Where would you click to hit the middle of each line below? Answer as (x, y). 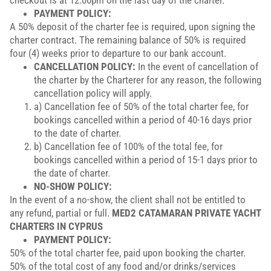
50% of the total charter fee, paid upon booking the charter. (128, 253)
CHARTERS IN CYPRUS (56, 226)
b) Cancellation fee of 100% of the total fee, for (128, 146)
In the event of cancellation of (197, 67)
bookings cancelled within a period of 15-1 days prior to (146, 160)
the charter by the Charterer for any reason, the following (148, 80)
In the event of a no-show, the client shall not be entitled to (128, 200)
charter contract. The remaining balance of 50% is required (128, 40)
